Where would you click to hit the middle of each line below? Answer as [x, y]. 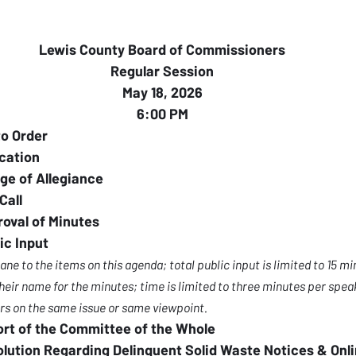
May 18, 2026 [162, 92]
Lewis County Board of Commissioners [162, 49]
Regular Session [162, 71]
